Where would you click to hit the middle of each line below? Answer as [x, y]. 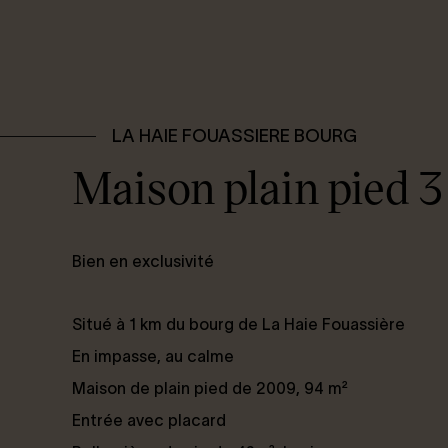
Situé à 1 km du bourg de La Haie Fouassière [238, 324]
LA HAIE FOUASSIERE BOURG [234, 136]
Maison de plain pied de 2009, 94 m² [210, 388]
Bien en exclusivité [143, 261]
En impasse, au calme [153, 356]
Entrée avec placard [149, 420]
